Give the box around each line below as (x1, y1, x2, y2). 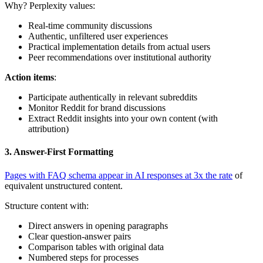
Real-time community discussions (28, 21, 152, 31)
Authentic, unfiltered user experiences (28, 31, 168, 42)
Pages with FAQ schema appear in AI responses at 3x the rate (5, 170, 232, 180)
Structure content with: (5, 200, 89, 211)
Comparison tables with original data (28, 241, 164, 252)
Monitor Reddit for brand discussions (28, 103, 166, 113)
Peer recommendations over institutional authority (28, 52, 211, 63)
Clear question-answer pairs (28, 231, 131, 241)
